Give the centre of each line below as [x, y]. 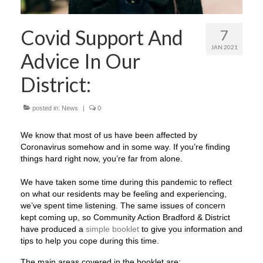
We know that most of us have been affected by [109, 135]
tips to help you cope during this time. [91, 240]
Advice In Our [80, 60]
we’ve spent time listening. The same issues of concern [123, 205]
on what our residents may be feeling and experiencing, [124, 193]
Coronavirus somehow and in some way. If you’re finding [125, 146]
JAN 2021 [224, 47]
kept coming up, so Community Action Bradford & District [125, 217]
